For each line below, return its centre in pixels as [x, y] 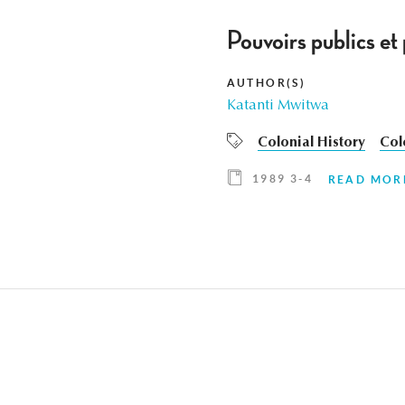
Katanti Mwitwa [278, 106]
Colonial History [311, 143]
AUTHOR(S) [266, 83]
